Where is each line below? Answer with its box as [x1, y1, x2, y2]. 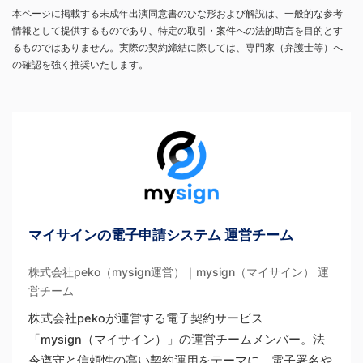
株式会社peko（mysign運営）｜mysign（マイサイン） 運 [28, 265, 329, 280]
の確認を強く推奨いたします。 [12, 58, 148, 71]
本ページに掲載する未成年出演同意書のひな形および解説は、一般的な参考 [12, 7, 343, 20]
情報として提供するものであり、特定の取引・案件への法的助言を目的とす [12, 24, 343, 37]
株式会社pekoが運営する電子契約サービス [28, 311, 263, 327]
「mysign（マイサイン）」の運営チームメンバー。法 [28, 332, 325, 348]
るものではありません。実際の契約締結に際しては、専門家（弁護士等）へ [12, 41, 343, 54]
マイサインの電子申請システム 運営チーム [28, 227, 293, 244]
